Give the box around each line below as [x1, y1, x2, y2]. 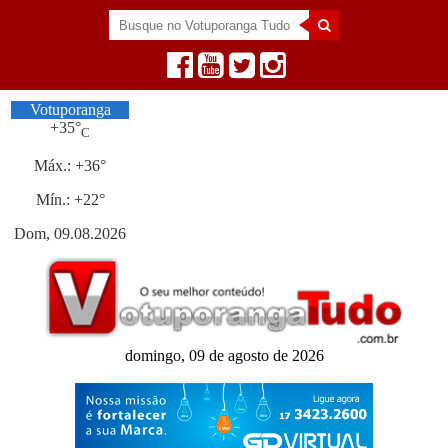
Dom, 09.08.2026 [14, 225, 127, 243]
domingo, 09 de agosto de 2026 [124, 346, 324, 364]
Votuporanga [29, 101, 111, 119]
